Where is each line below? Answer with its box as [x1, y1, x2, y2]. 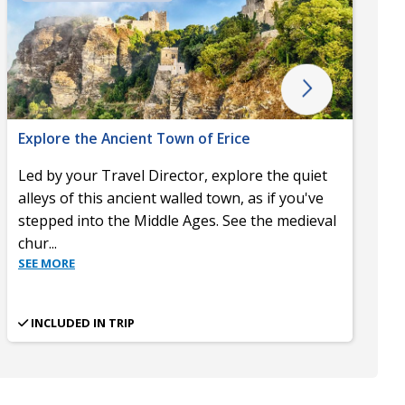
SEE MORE [18, 254, 75, 271]
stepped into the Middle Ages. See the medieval [18, 210, 336, 231]
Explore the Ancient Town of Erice [18, 127, 250, 148]
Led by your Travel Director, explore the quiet [18, 165, 327, 185]
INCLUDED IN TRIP [31, 314, 135, 331]
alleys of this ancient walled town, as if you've [18, 187, 324, 208]
